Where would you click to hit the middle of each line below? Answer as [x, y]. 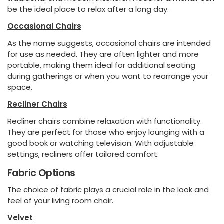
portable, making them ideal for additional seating [101, 65]
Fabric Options [41, 173]
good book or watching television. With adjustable [101, 143]
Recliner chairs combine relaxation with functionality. [105, 121]
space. [20, 87]
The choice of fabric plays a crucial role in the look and [108, 189]
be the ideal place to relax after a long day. [88, 9]
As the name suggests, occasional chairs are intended [109, 43]
